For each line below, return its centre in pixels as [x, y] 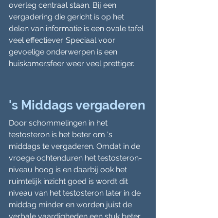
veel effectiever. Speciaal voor [63, 40]
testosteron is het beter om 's [62, 135]
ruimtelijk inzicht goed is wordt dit [69, 181]
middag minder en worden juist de [71, 205]
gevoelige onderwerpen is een [64, 52]
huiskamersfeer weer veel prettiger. [72, 64]
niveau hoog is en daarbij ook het [69, 170]
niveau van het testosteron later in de [76, 193]
